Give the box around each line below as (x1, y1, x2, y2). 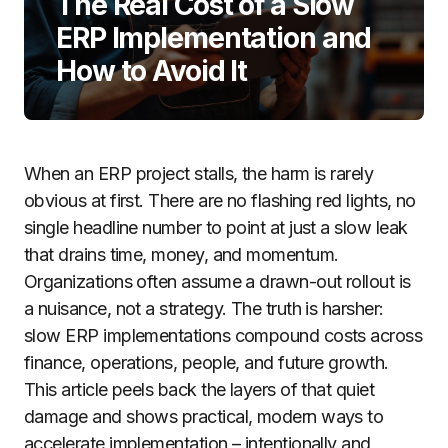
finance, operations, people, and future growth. (24, 352, 389, 373)
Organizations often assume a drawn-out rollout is (24, 271, 411, 292)
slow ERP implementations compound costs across (24, 325, 423, 346)
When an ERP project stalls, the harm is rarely (24, 163, 374, 184)
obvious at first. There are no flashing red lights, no (24, 190, 416, 211)
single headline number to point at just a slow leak (24, 217, 408, 238)
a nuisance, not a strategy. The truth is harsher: (24, 298, 384, 319)
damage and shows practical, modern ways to (24, 406, 384, 427)
